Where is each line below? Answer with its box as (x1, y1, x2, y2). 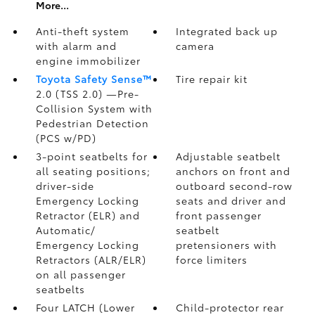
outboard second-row (176, 179, 293, 193)
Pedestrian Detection (35, 116, 149, 130)
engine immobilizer (35, 53, 141, 67)
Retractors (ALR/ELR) (35, 252, 146, 266)
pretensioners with (176, 238, 278, 252)
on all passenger (35, 267, 126, 281)
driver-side (35, 179, 94, 193)
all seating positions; (35, 164, 150, 178)
